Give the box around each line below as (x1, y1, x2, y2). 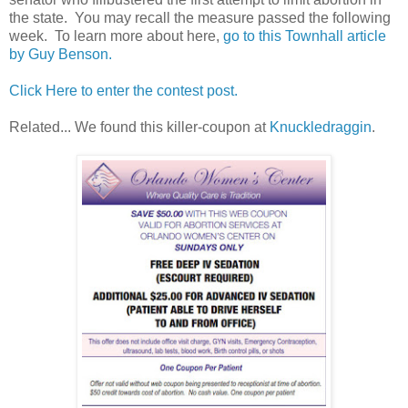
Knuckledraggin (270, 118, 372, 135)
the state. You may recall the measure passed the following (9, 9, 391, 25)
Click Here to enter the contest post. (9, 82, 238, 98)
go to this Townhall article (223, 27, 386, 44)
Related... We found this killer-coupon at (9, 118, 270, 135)
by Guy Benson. (9, 46, 112, 62)
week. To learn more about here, (9, 27, 223, 44)
